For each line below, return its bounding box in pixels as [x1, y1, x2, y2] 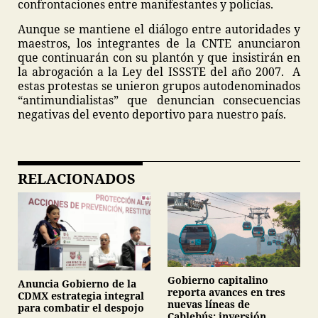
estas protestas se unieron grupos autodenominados [18, 78, 300, 94]
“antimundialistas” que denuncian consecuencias [18, 92, 300, 108]
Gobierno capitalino [168, 273, 268, 287]
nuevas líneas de [168, 297, 250, 312]
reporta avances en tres [168, 285, 285, 300]
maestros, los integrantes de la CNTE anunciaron [18, 35, 300, 51]
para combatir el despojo [18, 301, 144, 315]
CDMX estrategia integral [18, 289, 144, 303]
